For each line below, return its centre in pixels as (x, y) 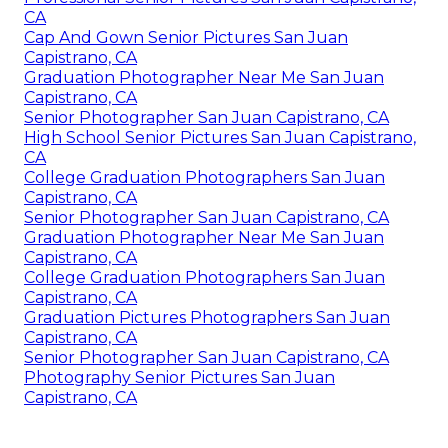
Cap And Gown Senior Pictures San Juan (186, 37)
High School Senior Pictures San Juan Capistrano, (220, 137)
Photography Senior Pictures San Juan (179, 377)
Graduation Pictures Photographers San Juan (207, 317)
